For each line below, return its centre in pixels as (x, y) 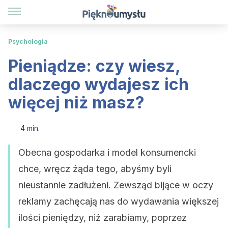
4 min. (30, 128)
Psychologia (28, 41)
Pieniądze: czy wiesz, (94, 66)
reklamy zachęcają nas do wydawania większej (119, 201)
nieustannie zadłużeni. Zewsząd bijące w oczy (116, 185)
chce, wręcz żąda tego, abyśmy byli (95, 169)
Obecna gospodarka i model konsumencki (107, 152)
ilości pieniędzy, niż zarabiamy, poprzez (103, 218)
